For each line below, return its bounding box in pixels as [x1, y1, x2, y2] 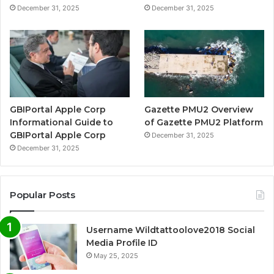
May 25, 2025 [94, 251, 138, 261]
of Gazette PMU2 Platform [144, 117, 264, 128]
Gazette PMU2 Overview [144, 104, 254, 116]
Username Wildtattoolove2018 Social [86, 224, 255, 236]
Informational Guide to [10, 117, 113, 128]
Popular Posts [10, 189, 75, 201]
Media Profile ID [86, 237, 157, 249]
